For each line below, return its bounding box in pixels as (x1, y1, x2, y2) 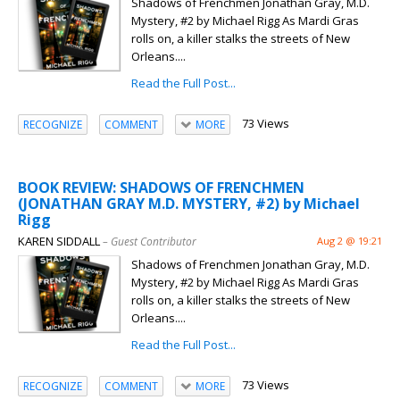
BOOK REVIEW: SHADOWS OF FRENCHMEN (18, 178, 304, 198)
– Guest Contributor (103, 234, 196, 250)
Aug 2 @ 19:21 (317, 234, 382, 248)
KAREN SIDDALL (18, 233, 100, 250)
